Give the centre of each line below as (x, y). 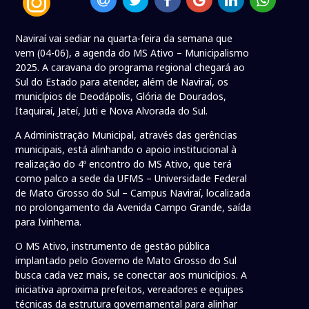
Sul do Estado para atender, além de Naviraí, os (122, 82)
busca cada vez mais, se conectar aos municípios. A (131, 275)
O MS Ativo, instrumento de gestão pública (113, 246)
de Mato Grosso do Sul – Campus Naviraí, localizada (133, 193)
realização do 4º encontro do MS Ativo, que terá (124, 164)
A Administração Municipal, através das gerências (127, 135)
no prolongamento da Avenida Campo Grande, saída (133, 208)
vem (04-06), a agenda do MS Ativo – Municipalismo (132, 53)
